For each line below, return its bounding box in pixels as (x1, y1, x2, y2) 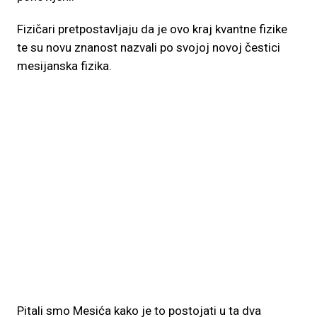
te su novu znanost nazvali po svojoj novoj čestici (17, 40, 280, 54)
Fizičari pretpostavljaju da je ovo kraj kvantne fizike (17, 22, 287, 36)
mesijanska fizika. (17, 59, 112, 73)
